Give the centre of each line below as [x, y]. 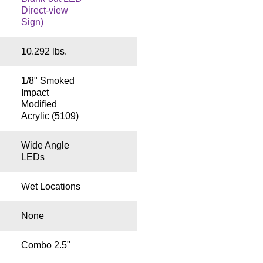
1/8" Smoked [48, 81]
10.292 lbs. [44, 52]
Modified [39, 104]
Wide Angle [45, 146]
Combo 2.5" [45, 245]
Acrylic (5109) [50, 116]
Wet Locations [50, 187]
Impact [35, 93]
